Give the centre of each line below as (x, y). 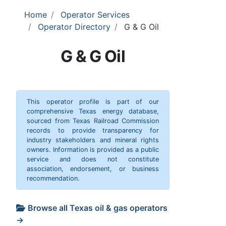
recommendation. (53, 178)
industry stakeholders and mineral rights (93, 140)
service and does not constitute (93, 159)
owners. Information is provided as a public (93, 149)
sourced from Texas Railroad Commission (93, 121)
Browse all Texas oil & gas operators (98, 208)
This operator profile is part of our (93, 101)
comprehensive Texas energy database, (93, 111)
